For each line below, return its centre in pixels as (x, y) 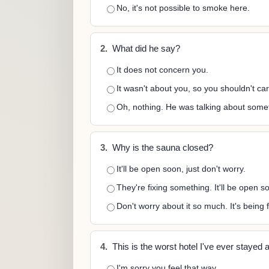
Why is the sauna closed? (162, 148)
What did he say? (145, 49)
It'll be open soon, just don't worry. (181, 169)
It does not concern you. (162, 70)
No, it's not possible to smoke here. (183, 8)
